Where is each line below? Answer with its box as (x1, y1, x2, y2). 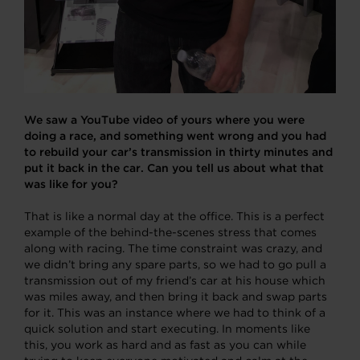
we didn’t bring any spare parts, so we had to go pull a (24, 257, 326, 271)
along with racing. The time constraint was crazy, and (24, 241, 322, 255)
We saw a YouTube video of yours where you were (24, 112, 305, 126)
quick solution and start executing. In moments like (24, 321, 310, 335)
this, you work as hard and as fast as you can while (24, 337, 306, 351)
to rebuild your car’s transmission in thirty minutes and (24, 145, 333, 158)
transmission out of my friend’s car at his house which (24, 273, 325, 287)
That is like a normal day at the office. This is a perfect (24, 209, 325, 223)
